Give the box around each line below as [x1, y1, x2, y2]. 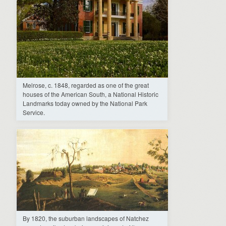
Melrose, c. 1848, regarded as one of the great [23, 80, 149, 89]
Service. [23, 107, 45, 117]
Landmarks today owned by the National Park [23, 98, 147, 107]
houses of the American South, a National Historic [23, 89, 158, 98]
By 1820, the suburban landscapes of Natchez [23, 213, 149, 222]
